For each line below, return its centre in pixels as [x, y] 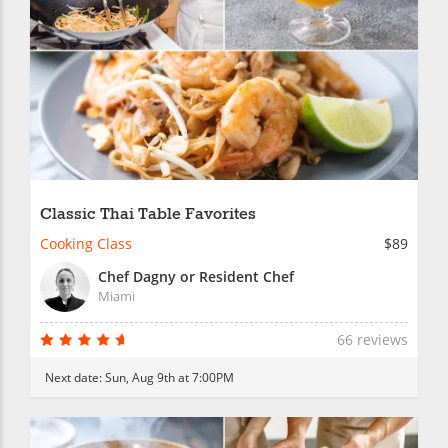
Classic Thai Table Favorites [148, 214]
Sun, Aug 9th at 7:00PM [169, 376]
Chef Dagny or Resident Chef [196, 276]
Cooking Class [86, 243]
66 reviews [372, 339]
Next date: [75, 376]
